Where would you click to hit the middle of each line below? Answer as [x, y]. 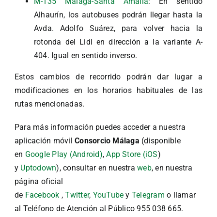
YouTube [108, 195]
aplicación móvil [45, 140]
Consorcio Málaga [107, 140]
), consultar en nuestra [97, 168]
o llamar [181, 195]
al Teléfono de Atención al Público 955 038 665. [99, 208]
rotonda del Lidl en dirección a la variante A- [118, 42]
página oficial [39, 181]
